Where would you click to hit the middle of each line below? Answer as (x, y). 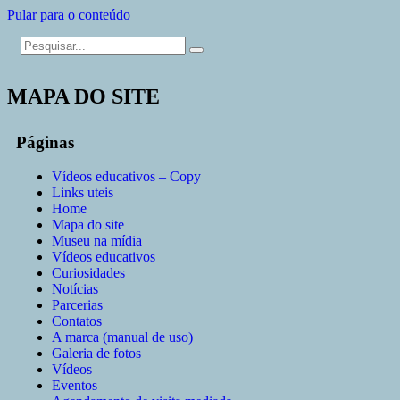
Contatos (77, 321)
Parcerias (77, 305)
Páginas (45, 142)
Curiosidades (88, 273)
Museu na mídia (97, 241)
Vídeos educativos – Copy (126, 177)
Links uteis (83, 193)
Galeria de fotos (96, 354)
